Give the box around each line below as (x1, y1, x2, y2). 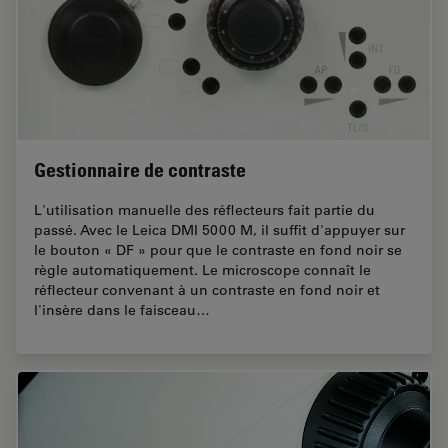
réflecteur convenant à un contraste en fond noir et (34, 280, 380, 299)
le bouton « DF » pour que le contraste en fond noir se (34, 240, 402, 259)
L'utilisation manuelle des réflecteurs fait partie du (34, 200, 375, 219)
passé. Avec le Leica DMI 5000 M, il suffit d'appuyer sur (34, 220, 405, 239)
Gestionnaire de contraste (34, 157, 246, 182)
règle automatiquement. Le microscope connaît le (34, 260, 371, 279)
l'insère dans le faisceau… (34, 300, 210, 319)
